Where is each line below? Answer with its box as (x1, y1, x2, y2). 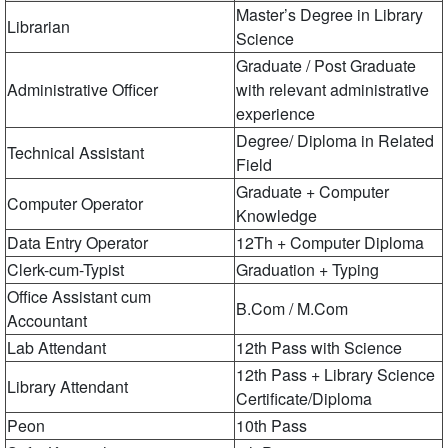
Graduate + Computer (236, 180, 389, 204)
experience (236, 102, 315, 126)
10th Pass (236, 414, 307, 438)
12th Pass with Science (236, 336, 402, 360)
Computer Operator (7, 192, 143, 216)
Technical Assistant (7, 141, 144, 165)
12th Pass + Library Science (236, 363, 435, 387)
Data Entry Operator (7, 231, 148, 255)
